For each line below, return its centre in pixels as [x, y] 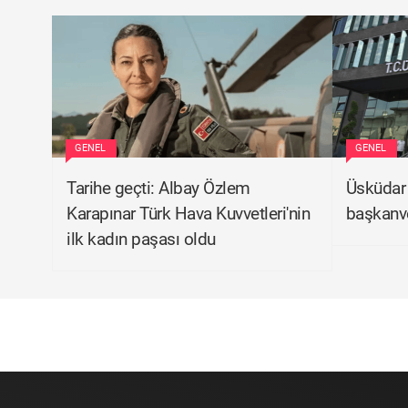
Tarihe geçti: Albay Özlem [158, 188]
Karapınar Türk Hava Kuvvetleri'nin [188, 214]
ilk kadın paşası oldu [141, 239]
